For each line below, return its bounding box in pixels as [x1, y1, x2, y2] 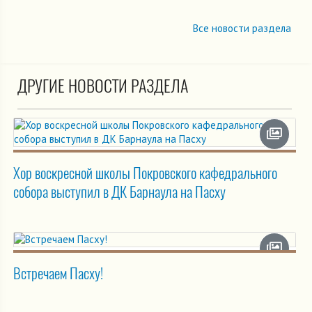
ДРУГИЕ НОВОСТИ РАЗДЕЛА [17, 75, 188, 97]
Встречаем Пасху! [13, 263, 103, 284]
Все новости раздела [192, 22, 291, 36]
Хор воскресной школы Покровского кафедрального [13, 163, 277, 184]
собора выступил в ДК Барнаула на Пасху [13, 182, 226, 203]
